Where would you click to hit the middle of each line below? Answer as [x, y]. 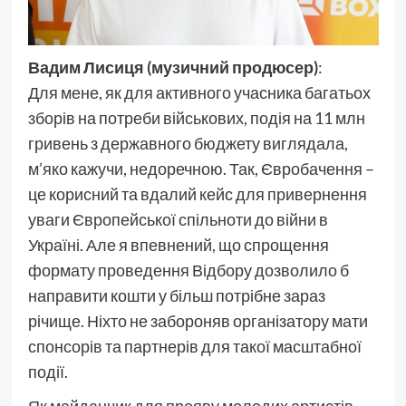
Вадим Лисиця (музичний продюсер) [173, 67]
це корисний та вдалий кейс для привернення [197, 193]
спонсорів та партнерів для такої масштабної [194, 346]
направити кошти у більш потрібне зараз [176, 295]
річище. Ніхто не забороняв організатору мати [198, 320]
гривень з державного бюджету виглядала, [188, 143]
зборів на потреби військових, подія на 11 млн [196, 117]
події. [48, 371]
